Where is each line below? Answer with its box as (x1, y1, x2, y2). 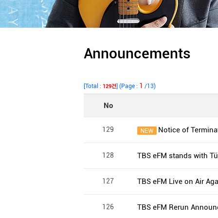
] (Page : (116, 83, 139, 90)
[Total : (84, 83, 103, 90)
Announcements (84, 45, 191, 62)
